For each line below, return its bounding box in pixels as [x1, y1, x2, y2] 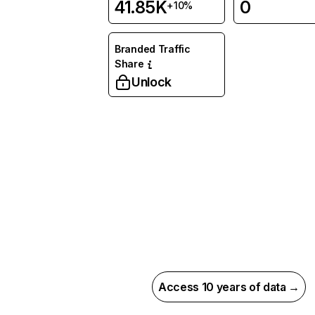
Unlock [131, 75, 172, 89]
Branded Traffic [115, 43, 191, 55]
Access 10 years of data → [158, 280, 300, 294]
